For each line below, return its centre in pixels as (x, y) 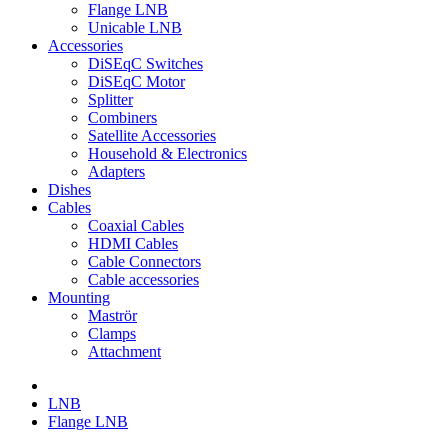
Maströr (112, 315)
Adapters (116, 171)
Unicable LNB (135, 27)
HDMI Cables (133, 243)
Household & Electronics (167, 153)
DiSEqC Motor (136, 81)
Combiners (122, 117)
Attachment (124, 351)
